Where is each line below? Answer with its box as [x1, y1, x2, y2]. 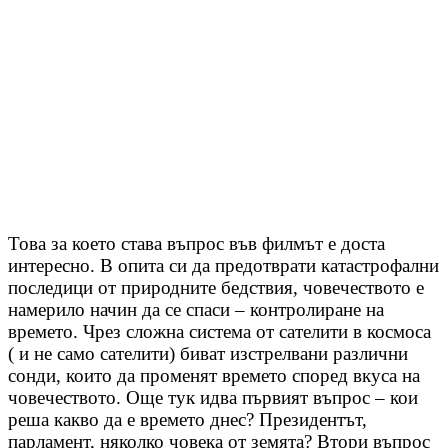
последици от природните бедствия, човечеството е [8, 277, 424, 299]
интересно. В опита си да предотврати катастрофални [8, 255, 439, 277]
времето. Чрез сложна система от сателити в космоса [8, 321, 431, 343]
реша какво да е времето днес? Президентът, [8, 409, 367, 431]
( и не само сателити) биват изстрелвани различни [8, 343, 408, 365]
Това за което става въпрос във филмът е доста [8, 233, 385, 255]
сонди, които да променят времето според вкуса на [8, 365, 420, 387]
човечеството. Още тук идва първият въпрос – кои [8, 387, 418, 409]
